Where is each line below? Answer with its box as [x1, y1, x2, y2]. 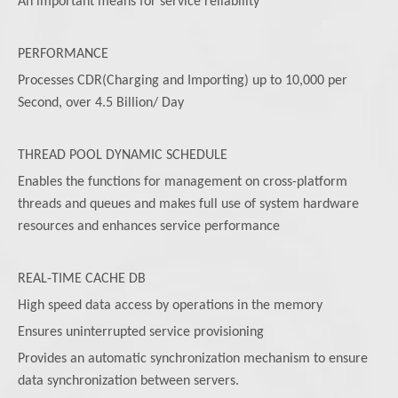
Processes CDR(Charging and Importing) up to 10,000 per [18, 73, 347, 88]
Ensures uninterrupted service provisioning [18, 324, 264, 339]
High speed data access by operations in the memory [18, 298, 322, 313]
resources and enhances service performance [18, 219, 280, 234]
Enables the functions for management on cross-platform [18, 174, 347, 189]
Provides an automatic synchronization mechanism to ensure [18, 351, 368, 366]
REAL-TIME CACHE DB [18, 271, 146, 286]
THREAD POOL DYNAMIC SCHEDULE [18, 147, 227, 163]
